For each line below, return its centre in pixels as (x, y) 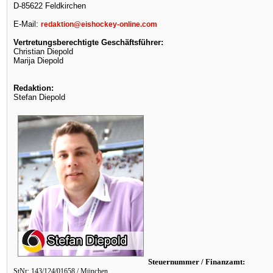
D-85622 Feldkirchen (50, 6)
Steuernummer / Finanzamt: (197, 262)
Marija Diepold (38, 61)
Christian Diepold (43, 51)
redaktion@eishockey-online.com (99, 24)
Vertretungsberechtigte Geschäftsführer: (88, 42)
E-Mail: (27, 24)
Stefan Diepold (39, 97)
